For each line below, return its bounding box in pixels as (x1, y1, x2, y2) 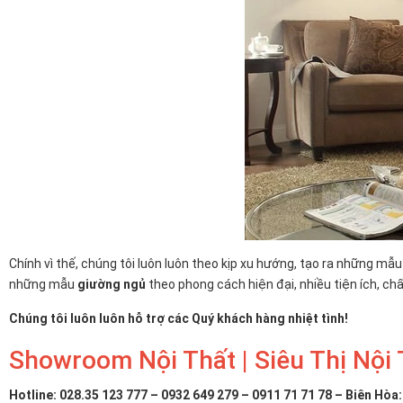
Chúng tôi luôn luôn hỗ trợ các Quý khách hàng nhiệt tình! (9, 311, 348, 327)
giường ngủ (77, 277, 146, 292)
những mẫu (9, 277, 75, 292)
